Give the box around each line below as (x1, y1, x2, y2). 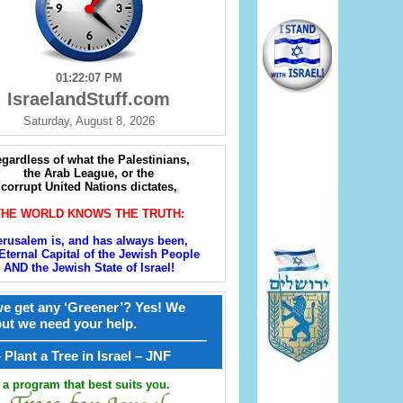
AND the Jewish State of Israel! (3, 261, 175, 275)
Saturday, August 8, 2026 (22, 114, 155, 129)
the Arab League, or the (23, 166, 154, 181)
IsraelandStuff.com (7, 89, 170, 110)
